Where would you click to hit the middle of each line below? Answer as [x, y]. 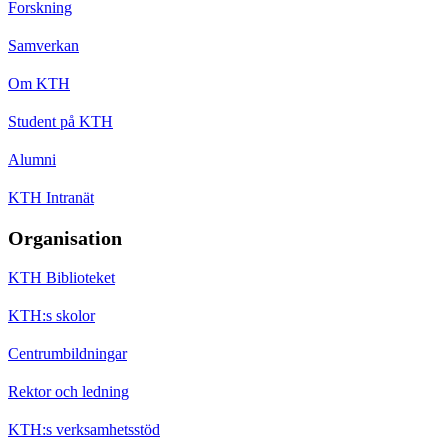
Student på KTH [60, 121]
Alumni [32, 159]
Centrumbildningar [67, 353]
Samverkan [43, 45]
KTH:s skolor [51, 315]
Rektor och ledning [68, 391]
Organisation [65, 237]
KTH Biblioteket [61, 277]
